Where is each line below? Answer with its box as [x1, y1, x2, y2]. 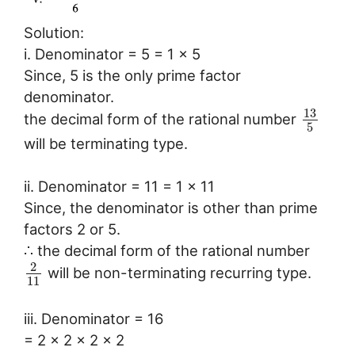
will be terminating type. [24, 134, 188, 152]
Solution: [24, 24, 84, 42]
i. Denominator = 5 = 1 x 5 [24, 45, 200, 63]
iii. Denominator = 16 [24, 309, 164, 327]
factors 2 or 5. [24, 220, 120, 239]
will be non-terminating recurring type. [44, 264, 312, 282]
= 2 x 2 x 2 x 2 [24, 330, 124, 349]
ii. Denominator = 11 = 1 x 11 [24, 177, 215, 196]
